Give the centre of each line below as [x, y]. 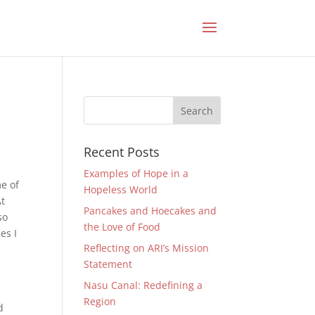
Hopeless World [121, 189]
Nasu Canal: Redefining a [143, 285]
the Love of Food [122, 227]
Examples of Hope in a [136, 173]
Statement [108, 264]
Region [100, 301]
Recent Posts [122, 152]
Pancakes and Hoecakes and [150, 211]
